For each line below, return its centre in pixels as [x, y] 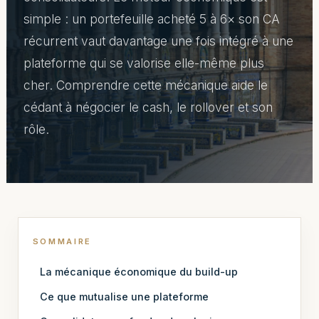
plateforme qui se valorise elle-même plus [143, 63]
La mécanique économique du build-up [139, 271]
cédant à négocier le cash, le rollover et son [148, 107]
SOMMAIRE [62, 242]
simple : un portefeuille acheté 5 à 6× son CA [151, 19]
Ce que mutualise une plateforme [125, 296]
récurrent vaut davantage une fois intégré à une [158, 41]
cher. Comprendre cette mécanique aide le [145, 85]
